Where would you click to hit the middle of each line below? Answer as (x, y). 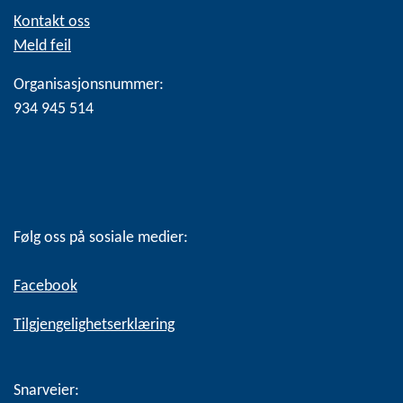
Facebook (45, 287)
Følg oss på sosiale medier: (101, 238)
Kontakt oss (52, 22)
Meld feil (42, 46)
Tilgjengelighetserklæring (94, 325)
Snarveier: (46, 391)
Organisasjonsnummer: (90, 85)
